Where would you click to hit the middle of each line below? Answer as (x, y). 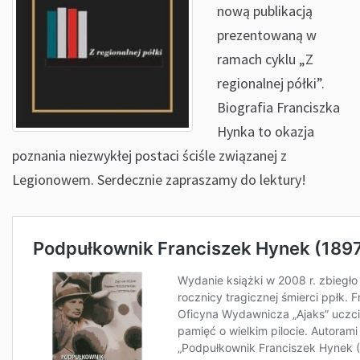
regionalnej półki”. (271, 83)
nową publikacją (265, 11)
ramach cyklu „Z (265, 59)
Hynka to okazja (266, 131)
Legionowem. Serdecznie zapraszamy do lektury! (159, 180)
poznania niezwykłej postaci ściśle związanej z (149, 155)
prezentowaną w (267, 35)
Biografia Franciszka (278, 107)
